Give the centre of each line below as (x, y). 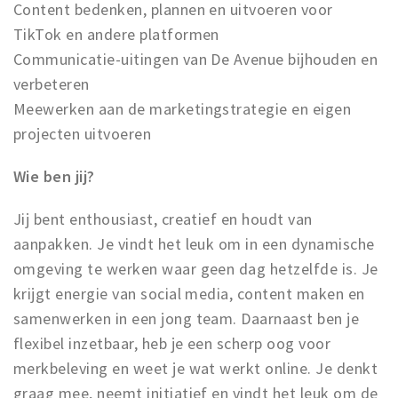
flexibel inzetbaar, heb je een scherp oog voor (172, 343)
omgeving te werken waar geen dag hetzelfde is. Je (196, 269)
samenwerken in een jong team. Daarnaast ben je (187, 318)
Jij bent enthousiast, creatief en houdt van (163, 219)
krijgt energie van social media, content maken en (189, 294)
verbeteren (52, 84)
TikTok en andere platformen (116, 34)
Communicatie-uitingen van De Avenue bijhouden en (196, 59)
